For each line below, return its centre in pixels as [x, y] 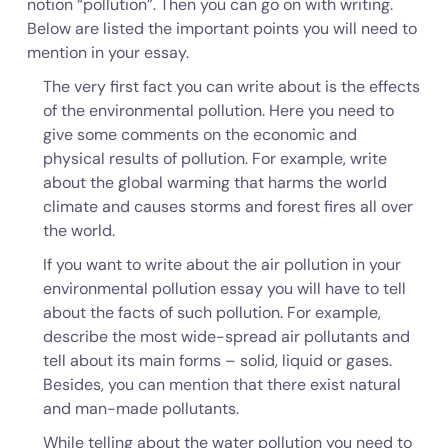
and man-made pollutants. [140, 408]
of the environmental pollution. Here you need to [218, 110]
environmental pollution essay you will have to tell [224, 288]
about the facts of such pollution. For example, [211, 312]
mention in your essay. [107, 52]
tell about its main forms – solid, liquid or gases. [217, 360]
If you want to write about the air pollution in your [221, 264]
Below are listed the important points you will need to [221, 28]
